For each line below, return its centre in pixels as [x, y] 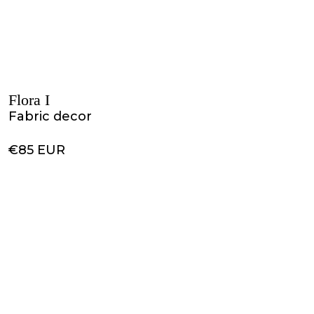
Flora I [29, 100]
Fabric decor [50, 116]
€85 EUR [37, 150]
